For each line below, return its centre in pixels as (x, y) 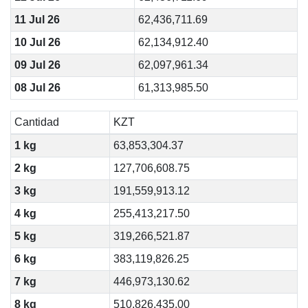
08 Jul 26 (37, 88)
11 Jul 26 (37, 20)
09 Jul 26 (37, 65)
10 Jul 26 (37, 42)
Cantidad (36, 122)
